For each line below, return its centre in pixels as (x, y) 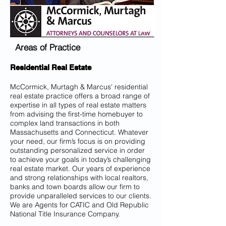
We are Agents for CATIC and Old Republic (79, 205)
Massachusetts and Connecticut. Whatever (79, 132)
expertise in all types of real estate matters (78, 105)
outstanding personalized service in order (77, 150)
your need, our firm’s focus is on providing (78, 141)
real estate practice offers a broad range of (80, 96)
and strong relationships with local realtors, (79, 178)
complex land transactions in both (65, 123)
